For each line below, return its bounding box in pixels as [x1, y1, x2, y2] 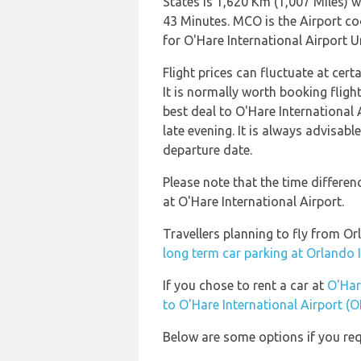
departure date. [163, 143, 252, 157]
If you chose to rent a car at [163, 278, 327, 293]
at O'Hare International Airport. [163, 194, 344, 209]
